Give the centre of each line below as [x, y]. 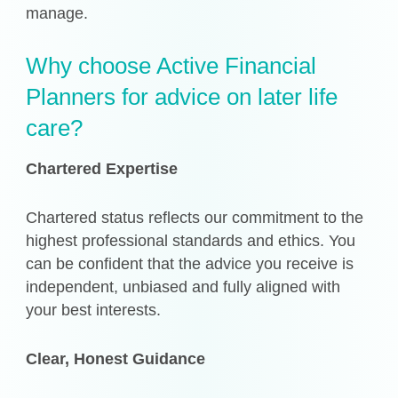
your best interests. [94, 310]
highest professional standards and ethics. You [191, 240]
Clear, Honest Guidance [116, 358]
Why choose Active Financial [171, 66]
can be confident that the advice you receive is [190, 263]
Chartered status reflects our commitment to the [195, 217]
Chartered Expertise [102, 168]
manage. [57, 14]
